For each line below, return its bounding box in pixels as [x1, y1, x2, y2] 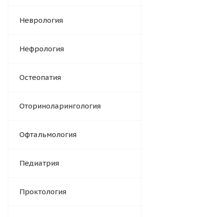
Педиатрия [19, 158, 59, 168]
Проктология [19, 187, 66, 197]
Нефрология [19, 44, 64, 54]
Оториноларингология [19, 101, 101, 111]
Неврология [19, 15, 63, 25]
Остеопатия [19, 73, 61, 82]
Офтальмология [19, 130, 77, 139]
